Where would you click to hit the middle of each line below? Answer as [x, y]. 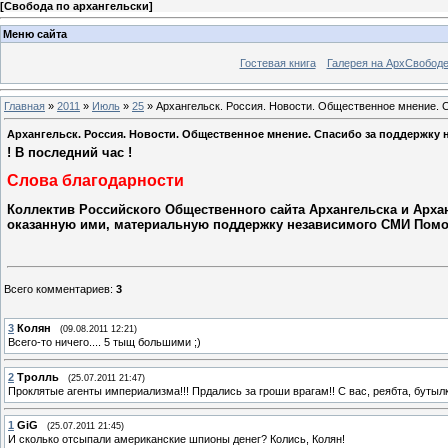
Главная [24, 106]
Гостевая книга [277, 62]
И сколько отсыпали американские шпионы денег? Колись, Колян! [176, 439]
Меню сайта [35, 33]
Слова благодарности [95, 180]
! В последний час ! [69, 152]
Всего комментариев [57, 288]
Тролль [38, 376]
